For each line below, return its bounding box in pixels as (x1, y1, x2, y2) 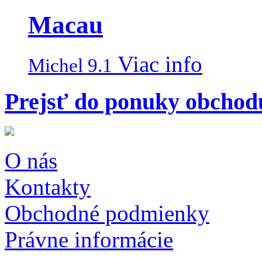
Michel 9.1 (28, 54, 112, 76)
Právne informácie (5, 227, 173, 253)
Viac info (118, 51, 202, 77)
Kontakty (5, 174, 91, 200)
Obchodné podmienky (5, 201, 209, 226)
